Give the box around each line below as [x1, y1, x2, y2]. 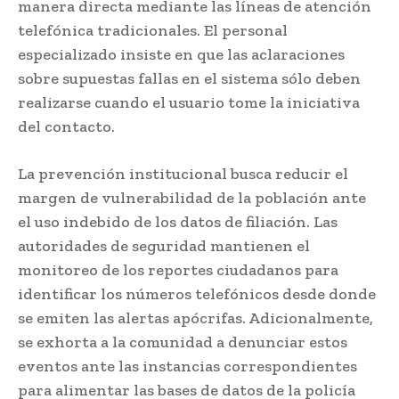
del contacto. [18, 117, 115, 137]
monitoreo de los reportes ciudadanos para [18, 260, 338, 281]
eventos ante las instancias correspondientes [18, 356, 357, 377]
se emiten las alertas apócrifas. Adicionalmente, [18, 308, 373, 329]
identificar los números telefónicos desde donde [18, 284, 376, 305]
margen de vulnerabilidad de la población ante [18, 188, 366, 208]
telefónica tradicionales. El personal [18, 20, 288, 41]
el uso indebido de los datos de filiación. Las [18, 212, 338, 232]
